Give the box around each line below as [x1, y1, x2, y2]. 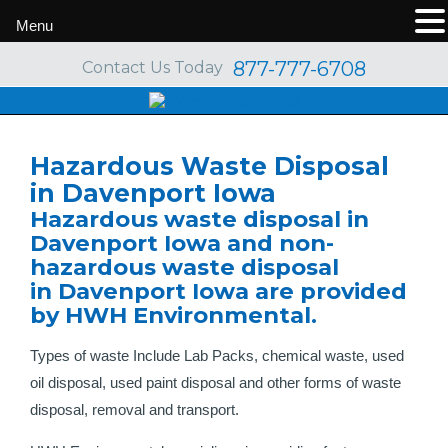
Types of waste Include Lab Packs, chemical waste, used [30, 347, 404, 364]
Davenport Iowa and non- [30, 229, 334, 257]
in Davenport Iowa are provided [30, 277, 407, 305]
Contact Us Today [82, 58, 223, 78]
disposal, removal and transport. [30, 401, 239, 418]
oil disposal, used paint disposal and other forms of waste [30, 374, 401, 391]
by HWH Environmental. [30, 301, 317, 329]
